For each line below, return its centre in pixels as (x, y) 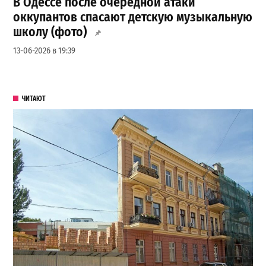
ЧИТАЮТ (34, 98)
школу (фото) (50, 32)
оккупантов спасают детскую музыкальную (133, 17)
